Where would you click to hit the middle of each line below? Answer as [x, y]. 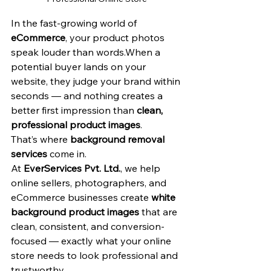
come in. [67, 154]
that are [159, 212]
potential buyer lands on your [80, 67]
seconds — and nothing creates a [88, 96]
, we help [142, 168]
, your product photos [116, 38]
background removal [119, 139]
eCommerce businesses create [81, 197]
